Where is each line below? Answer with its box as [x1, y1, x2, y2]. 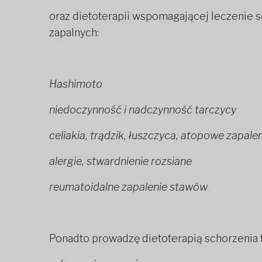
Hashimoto [49, 78, 102, 91]
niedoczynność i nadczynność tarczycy [49, 104, 236, 116]
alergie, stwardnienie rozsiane [49, 155, 192, 168]
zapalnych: [49, 26, 99, 39]
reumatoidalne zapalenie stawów [49, 181, 208, 194]
